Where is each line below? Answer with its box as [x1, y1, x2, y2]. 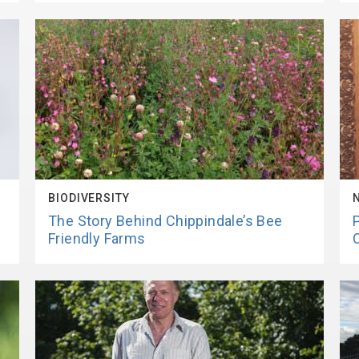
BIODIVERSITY [48, 192, 130, 204]
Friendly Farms [48, 230, 146, 247]
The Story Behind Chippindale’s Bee [48, 212, 283, 229]
